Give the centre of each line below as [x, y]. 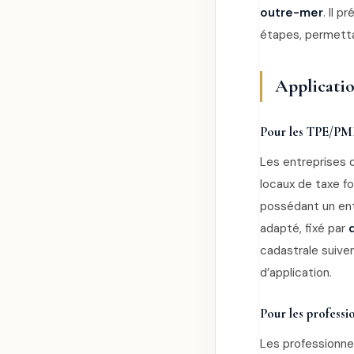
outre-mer [292, 13]
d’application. [296, 273]
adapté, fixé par [304, 228]
